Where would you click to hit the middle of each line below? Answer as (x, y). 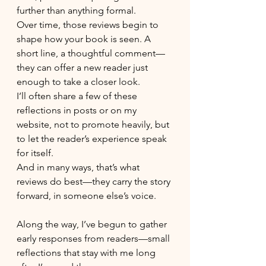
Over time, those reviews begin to (89, 25)
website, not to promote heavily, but (94, 124)
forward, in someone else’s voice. (86, 196)
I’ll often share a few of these (78, 96)
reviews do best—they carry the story (95, 181)
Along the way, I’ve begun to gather (93, 224)
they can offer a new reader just (83, 67)
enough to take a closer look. (78, 82)
